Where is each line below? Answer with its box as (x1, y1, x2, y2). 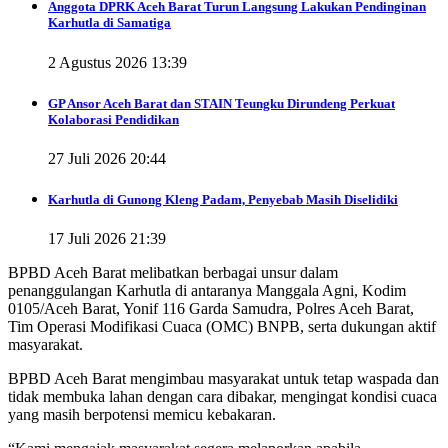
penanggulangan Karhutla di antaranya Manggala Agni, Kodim (8, 282, 406, 300)
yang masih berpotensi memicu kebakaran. (8, 406, 276, 424)
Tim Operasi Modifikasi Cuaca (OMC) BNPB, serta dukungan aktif (8, 318, 436, 336)
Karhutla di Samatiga (48, 15, 171, 31)
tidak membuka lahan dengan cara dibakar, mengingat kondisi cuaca (8, 388, 437, 406)
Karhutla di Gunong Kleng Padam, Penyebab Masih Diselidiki (48, 192, 398, 208)
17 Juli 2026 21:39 (48, 230, 166, 248)
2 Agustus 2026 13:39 (48, 53, 187, 71)
